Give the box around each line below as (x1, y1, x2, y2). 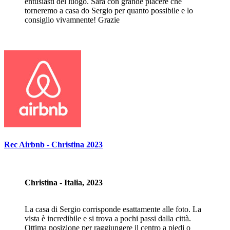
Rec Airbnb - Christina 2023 (4, 140, 103, 149)
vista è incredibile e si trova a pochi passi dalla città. (25, 214, 191, 223)
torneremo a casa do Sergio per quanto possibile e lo (25, 6, 193, 15)
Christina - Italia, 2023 (25, 178, 103, 187)
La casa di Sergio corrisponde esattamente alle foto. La (25, 204, 201, 214)
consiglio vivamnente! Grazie (25, 15, 120, 25)
